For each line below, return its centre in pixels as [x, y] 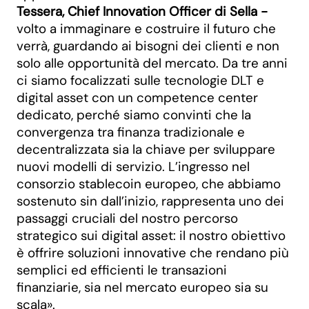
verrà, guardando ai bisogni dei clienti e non [148, 46]
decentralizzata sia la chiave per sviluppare [146, 149]
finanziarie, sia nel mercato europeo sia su [142, 287]
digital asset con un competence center [137, 98]
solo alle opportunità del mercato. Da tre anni [152, 63]
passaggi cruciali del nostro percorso [127, 218]
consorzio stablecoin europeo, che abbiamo [149, 184]
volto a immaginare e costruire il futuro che [146, 29]
